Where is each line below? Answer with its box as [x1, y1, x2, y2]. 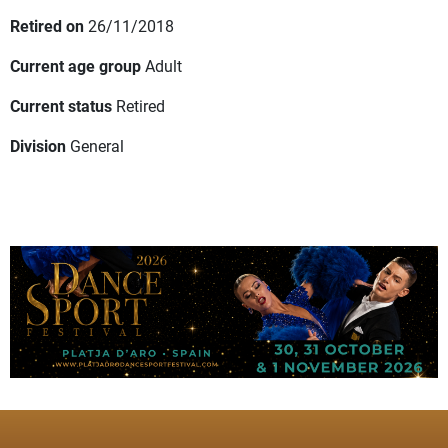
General [70, 135, 124, 157]
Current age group [10, 55, 141, 77]
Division [10, 135, 66, 157]
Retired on [10, 15, 84, 37]
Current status [10, 95, 112, 117]
